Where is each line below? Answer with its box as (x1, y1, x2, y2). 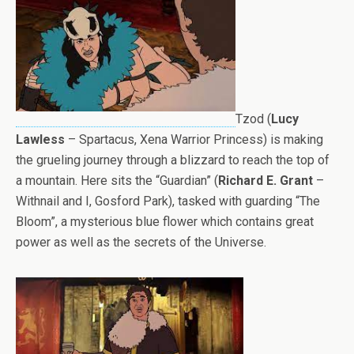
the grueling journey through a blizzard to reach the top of (16, 153, 330, 168)
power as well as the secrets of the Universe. (16, 235, 266, 250)
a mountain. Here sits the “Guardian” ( (16, 173, 218, 189)
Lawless (16, 132, 65, 148)
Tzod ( (235, 111, 271, 127)
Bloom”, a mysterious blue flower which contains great (16, 214, 314, 230)
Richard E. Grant (218, 173, 313, 189)
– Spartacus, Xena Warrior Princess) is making (65, 132, 323, 148)
